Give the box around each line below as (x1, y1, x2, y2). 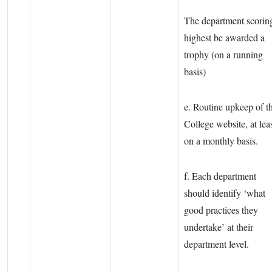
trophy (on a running (184, 48, 263, 61)
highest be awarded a (184, 31, 265, 44)
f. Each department (184, 169, 256, 183)
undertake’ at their (184, 220, 253, 234)
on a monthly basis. (184, 134, 258, 148)
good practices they (184, 203, 258, 217)
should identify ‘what (184, 186, 265, 200)
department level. (184, 237, 249, 251)
